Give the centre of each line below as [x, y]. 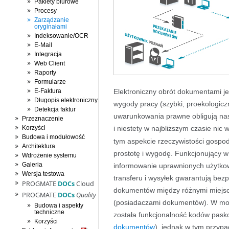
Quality [86, 195]
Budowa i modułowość [53, 137]
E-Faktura [48, 91]
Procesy [45, 10]
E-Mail [43, 45]
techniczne [49, 212]
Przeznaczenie [43, 118]
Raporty [45, 72]
